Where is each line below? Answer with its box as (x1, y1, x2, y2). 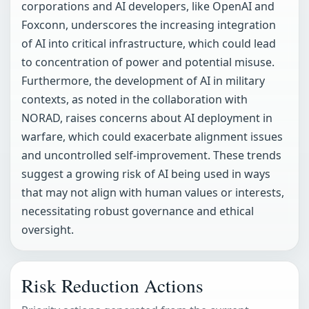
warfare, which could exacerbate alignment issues (21, 129, 283, 145)
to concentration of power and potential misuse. (21, 54, 275, 70)
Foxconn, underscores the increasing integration (21, 17, 276, 33)
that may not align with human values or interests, (21, 185, 284, 201)
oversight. (21, 222, 74, 238)
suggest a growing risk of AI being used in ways (21, 166, 270, 182)
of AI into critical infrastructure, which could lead (21, 36, 276, 52)
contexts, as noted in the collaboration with (21, 92, 248, 108)
